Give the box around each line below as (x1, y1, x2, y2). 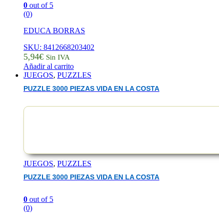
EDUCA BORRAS (23, 26, 85, 35)
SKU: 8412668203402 (23, 43, 94, 51)
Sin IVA (46, 53, 70, 61)
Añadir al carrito (23, 62, 74, 70)
